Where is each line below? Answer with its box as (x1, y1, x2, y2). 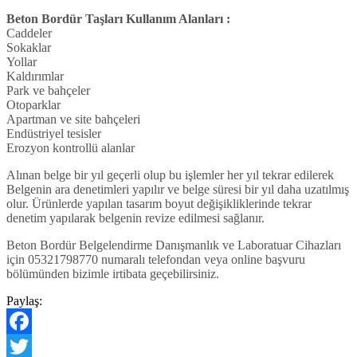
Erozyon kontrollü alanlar (6, 141, 135, 155)
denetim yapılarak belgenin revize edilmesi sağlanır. (6, 211, 265, 226)
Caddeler (6, 26, 52, 41)
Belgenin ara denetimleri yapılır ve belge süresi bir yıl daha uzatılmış (6, 182, 349, 197)
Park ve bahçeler (6, 84, 90, 98)
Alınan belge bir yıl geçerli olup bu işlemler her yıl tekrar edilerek (6, 168, 334, 182)
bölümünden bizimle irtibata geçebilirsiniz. (6, 267, 219, 281)
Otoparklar (6, 98, 61, 112)
